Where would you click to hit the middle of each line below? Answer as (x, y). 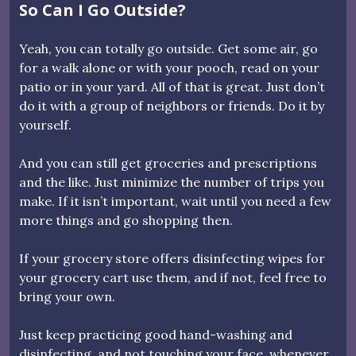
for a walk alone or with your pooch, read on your (169, 67)
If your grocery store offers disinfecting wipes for (172, 258)
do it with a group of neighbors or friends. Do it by (172, 105)
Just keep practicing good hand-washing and (156, 334)
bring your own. (67, 296)
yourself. (45, 124)
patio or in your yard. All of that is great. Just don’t (172, 86)
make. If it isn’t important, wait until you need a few (175, 201)
